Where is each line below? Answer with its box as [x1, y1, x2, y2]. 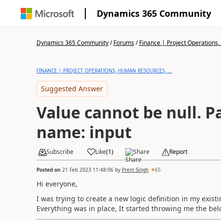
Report [169, 147, 187, 156]
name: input [36, 121, 132, 143]
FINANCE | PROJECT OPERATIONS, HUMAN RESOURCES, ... [36, 67, 172, 74]
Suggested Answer [40, 84, 103, 93]
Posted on [36, 166, 62, 173]
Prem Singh [121, 166, 148, 173]
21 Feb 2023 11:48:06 [62, 166, 113, 173]
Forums [113, 38, 134, 47]
